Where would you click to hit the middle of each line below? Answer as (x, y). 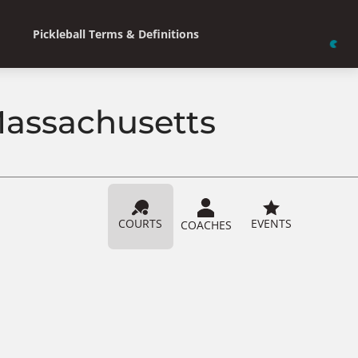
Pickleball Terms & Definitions (115, 34)
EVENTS (272, 223)
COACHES (206, 225)
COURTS (141, 223)
